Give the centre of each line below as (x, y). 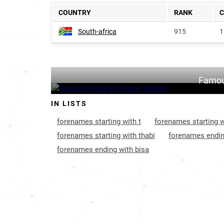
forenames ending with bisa (103, 149)
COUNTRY (75, 12)
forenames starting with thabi (106, 135)
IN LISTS (69, 103)
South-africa (97, 31)
